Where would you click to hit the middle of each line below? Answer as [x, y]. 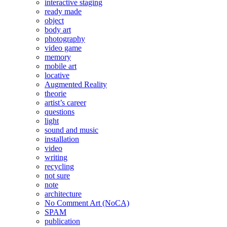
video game [63, 48]
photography [65, 39]
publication [62, 221]
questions [60, 111]
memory [58, 57]
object [54, 20]
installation [62, 139]
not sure [57, 175]
